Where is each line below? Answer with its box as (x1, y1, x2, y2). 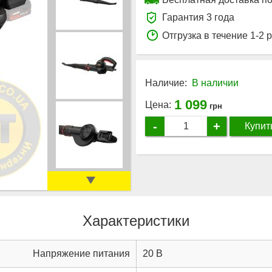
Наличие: (145, 77, 187, 88)
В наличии (192, 77, 239, 88)
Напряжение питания (33, 248, 130, 259)
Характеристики (83, 212, 189, 229)
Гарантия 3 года (162, 12, 234, 22)
